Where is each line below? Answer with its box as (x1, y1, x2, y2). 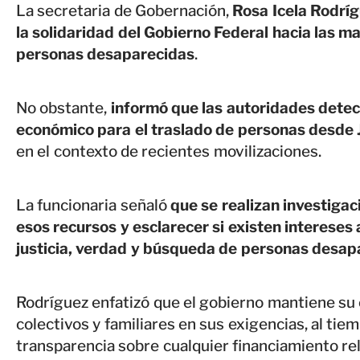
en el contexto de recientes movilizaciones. (16, 142, 321, 162)
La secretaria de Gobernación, (16, 2, 233, 21)
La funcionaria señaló (16, 196, 170, 215)
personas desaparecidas (16, 45, 195, 64)
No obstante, (16, 99, 108, 118)
